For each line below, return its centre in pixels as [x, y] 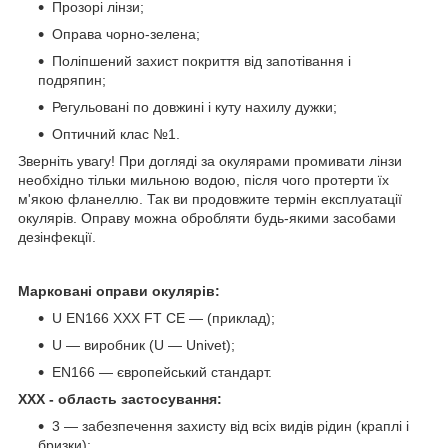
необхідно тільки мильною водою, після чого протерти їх [203, 179]
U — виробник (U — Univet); [143, 344]
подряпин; [72, 79]
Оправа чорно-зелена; [126, 33]
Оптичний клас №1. [116, 133]
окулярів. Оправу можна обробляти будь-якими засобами [207, 217]
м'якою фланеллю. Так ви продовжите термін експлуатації [210, 198]
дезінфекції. [57, 236]
